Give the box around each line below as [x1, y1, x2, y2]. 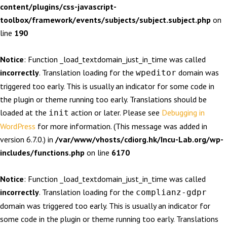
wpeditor [136, 68, 176, 78]
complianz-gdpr [136, 187, 207, 197]
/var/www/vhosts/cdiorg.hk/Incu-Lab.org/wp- [55, 134, 223, 144]
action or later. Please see [69, 107, 162, 118]
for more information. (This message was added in [35, 121, 207, 131]
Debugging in [162, 107, 205, 118]
